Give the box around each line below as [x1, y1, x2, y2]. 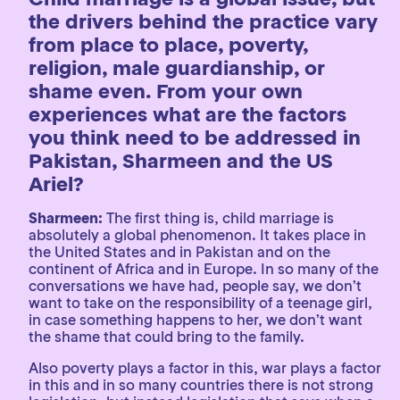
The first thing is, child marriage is [103, 209, 334, 227]
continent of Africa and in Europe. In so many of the [29, 260, 379, 278]
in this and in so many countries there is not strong [29, 376, 373, 394]
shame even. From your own [29, 79, 303, 104]
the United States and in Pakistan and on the [29, 243, 330, 261]
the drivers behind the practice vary [29, 9, 378, 34]
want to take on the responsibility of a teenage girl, [29, 294, 372, 312]
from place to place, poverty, [29, 32, 308, 57]
